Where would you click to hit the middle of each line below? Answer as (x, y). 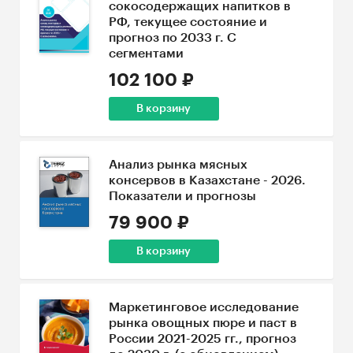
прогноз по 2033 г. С (172, 38)
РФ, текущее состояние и (188, 22)
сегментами (146, 54)
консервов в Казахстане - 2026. (207, 180)
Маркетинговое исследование (203, 307)
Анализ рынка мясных (178, 165)
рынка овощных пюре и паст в (203, 323)
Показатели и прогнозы (182, 196)
